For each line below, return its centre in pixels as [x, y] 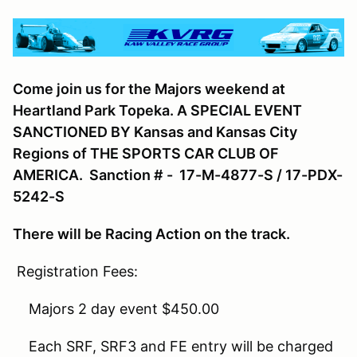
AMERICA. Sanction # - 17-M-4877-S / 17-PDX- [178, 175]
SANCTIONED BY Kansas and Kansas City [155, 132]
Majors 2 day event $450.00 [116, 309]
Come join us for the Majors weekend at [149, 89]
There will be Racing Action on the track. [151, 234]
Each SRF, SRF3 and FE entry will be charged [173, 347]
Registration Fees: [75, 272]
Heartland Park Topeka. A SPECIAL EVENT [157, 111]
